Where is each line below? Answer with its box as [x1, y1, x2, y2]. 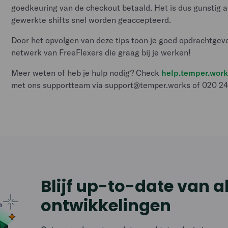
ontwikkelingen [41, 194, 172, 217]
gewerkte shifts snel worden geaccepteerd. [11, 15, 172, 25]
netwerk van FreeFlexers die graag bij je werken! [11, 47, 191, 58]
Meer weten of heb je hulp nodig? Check [11, 68, 162, 78]
